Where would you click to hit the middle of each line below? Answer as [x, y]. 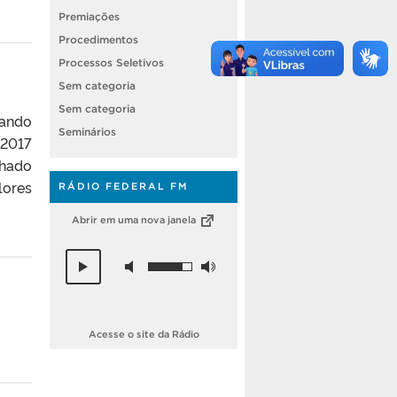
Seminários [87, 131]
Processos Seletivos [111, 62]
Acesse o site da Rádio [144, 334]
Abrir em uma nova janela [135, 219]
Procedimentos [98, 39]
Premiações [89, 16]
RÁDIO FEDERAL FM [124, 186]
